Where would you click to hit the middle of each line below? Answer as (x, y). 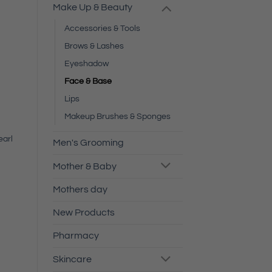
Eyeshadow (87, 63)
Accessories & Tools (102, 28)
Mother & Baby (85, 166)
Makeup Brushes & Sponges (117, 116)
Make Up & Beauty (93, 7)
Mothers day (80, 190)
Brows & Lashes (94, 46)
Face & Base (88, 81)
